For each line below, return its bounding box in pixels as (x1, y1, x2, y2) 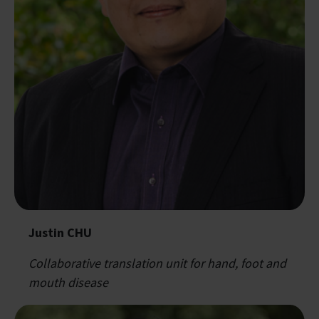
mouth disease (28, 273, 108, 291)
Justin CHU (28, 224, 92, 241)
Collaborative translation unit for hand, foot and (28, 254, 286, 271)
